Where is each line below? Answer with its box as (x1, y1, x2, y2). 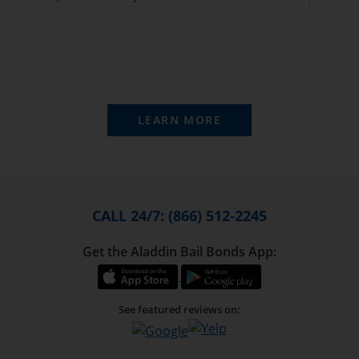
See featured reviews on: (119, 301, 240, 317)
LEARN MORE (138, 112, 221, 127)
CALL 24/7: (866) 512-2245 (92, 206, 267, 225)
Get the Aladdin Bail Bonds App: (83, 243, 276, 260)
